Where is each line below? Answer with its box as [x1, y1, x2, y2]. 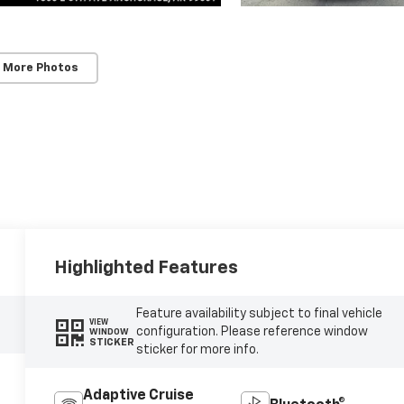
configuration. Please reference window [135, 326, 368, 339]
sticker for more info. [135, 344, 259, 357]
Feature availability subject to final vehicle [135, 308, 382, 321]
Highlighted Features [54, 259, 239, 278]
